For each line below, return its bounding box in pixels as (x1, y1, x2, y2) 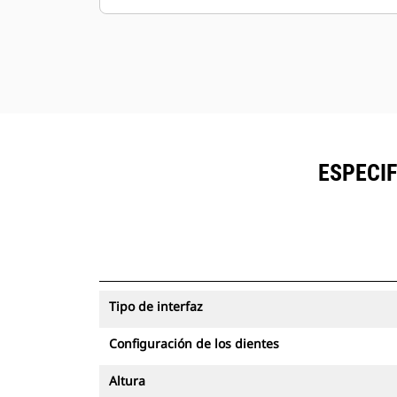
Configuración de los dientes (109, 335, 279, 352)
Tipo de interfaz (109, 298, 203, 315)
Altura (109, 372, 145, 389)
